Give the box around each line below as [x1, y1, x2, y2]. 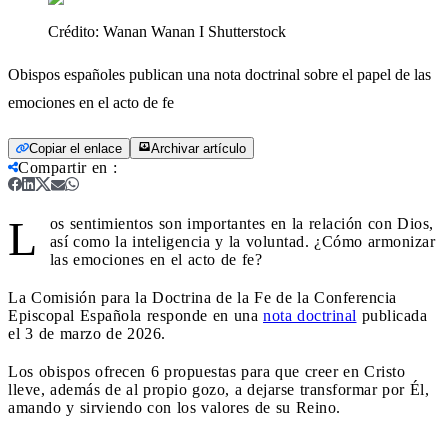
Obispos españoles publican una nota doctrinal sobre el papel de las [8, 65, 431, 83]
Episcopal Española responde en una [8, 306, 263, 324]
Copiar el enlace [29, 140, 122, 156]
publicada [356, 306, 427, 324]
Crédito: [48, 22, 103, 40]
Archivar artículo [151, 140, 246, 156]
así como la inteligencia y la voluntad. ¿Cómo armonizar [49, 232, 435, 250]
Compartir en [18, 158, 108, 176]
